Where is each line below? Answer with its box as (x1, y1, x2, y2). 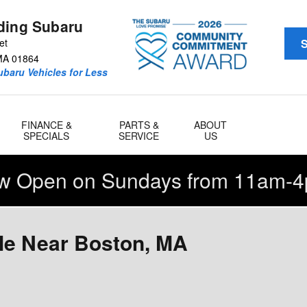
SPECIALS (23, 129, 70, 143)
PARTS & (119, 118, 159, 132)
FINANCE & (21, 118, 72, 132)
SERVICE (119, 129, 160, 143)
